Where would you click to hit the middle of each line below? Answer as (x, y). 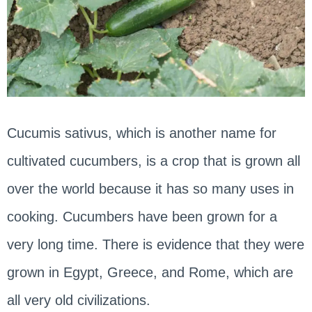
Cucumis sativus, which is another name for (141, 133)
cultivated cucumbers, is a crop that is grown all (153, 161)
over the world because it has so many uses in (150, 188)
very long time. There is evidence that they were (155, 244)
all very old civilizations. (78, 300)
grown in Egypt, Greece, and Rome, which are (150, 272)
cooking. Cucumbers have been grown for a (142, 216)
